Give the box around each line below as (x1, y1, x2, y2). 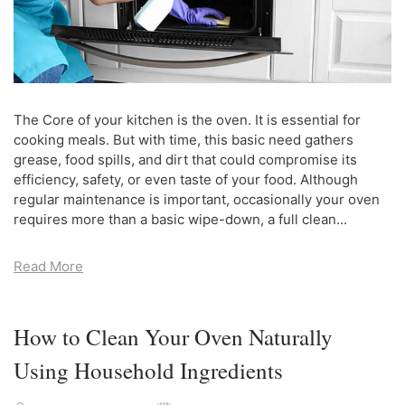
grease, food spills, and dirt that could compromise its (14, 150, 357, 168)
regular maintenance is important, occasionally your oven (14, 190, 380, 208)
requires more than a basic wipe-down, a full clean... (14, 210, 347, 228)
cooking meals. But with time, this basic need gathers (14, 130, 353, 148)
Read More (14, 257, 83, 275)
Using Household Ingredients (14, 354, 283, 385)
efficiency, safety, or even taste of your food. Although (14, 170, 358, 188)
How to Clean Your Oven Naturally (14, 321, 333, 352)
